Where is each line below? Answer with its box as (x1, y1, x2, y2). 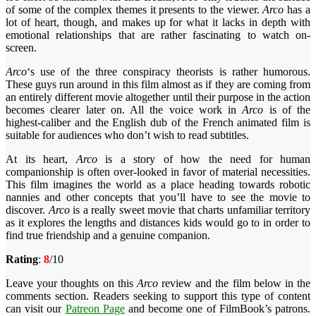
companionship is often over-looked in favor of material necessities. (6, 165, 310, 178)
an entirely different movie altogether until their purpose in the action (6, 90, 310, 103)
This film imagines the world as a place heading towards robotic (6, 178, 310, 190)
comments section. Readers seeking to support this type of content (6, 289, 310, 302)
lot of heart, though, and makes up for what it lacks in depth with (6, 16, 310, 28)
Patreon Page (65, 302, 125, 315)
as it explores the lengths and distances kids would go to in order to (6, 216, 310, 229)
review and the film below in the (157, 276, 311, 289)
